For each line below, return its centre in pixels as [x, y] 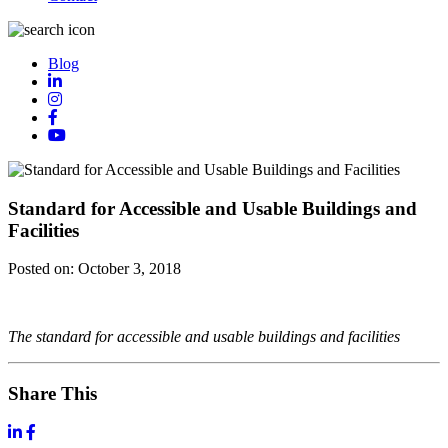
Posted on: [43, 269]
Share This [52, 393]
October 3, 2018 [129, 269]
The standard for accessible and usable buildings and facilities [204, 337]
